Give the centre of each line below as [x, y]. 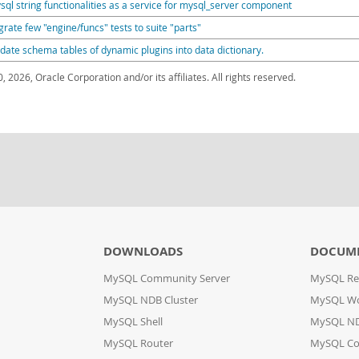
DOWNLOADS [143, 251]
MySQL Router [138, 343]
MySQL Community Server [166, 278]
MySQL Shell [133, 322]
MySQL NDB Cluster [150, 300]
